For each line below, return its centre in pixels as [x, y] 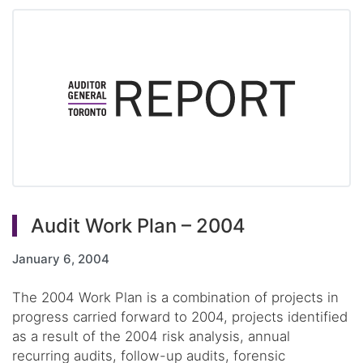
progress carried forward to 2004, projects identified [180, 317]
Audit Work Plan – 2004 [138, 226]
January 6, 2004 [61, 258]
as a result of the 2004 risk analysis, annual [151, 337]
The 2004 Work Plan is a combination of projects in [175, 298]
